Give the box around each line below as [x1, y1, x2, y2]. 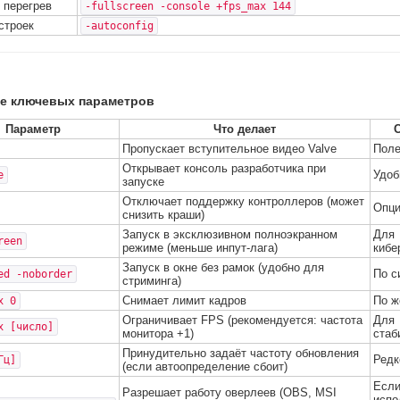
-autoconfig [85, 20, 154, 32]
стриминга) [122, 274, 181, 287]
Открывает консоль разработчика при [122, 162, 326, 175]
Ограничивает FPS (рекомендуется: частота [122, 313, 362, 327]
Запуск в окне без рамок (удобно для [122, 261, 324, 274]
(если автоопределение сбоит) [122, 360, 287, 373]
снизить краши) [122, 208, 204, 221]
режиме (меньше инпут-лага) [122, 241, 278, 254]
